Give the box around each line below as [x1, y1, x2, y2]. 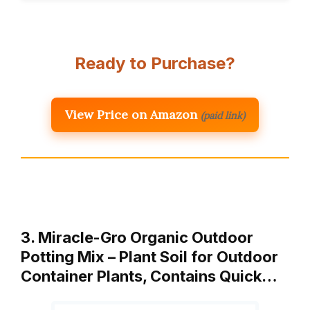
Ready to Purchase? [75, 53, 235, 74]
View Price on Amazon [65, 107, 197, 123]
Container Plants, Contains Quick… [21, 267, 277, 286]
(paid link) [201, 109, 245, 122]
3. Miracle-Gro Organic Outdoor [21, 228, 253, 247]
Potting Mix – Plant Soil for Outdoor [21, 248, 278, 266]
